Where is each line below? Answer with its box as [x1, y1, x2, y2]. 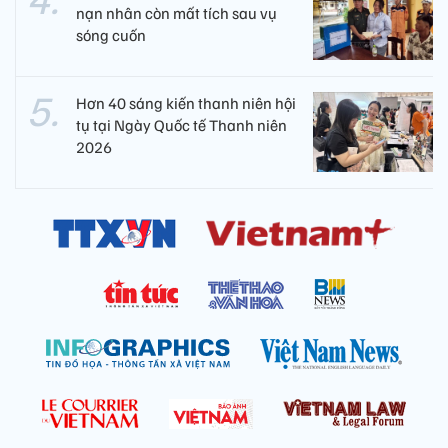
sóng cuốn [76, 25, 146, 46]
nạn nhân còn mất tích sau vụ [76, 3, 277, 24]
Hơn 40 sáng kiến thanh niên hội [76, 93, 296, 114]
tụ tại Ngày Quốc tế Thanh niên [76, 115, 287, 136]
